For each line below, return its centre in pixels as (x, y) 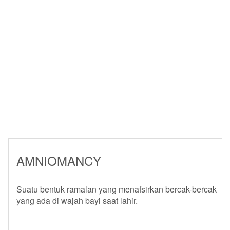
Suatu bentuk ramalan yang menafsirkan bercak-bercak (117, 189)
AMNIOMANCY (59, 160)
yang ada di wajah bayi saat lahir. (77, 200)
